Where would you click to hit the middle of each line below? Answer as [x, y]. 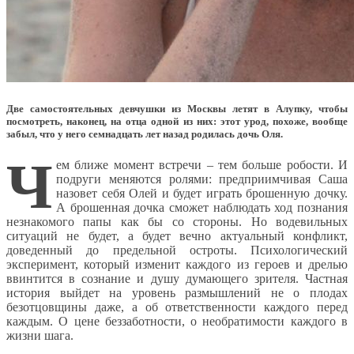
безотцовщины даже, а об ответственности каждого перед [177, 307]
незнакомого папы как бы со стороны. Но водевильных [177, 221]
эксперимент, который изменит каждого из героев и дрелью [177, 264]
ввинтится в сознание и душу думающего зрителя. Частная [177, 278]
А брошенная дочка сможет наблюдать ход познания [202, 207]
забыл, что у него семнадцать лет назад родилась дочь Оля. [145, 134]
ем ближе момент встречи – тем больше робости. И [202, 164]
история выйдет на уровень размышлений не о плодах [177, 292]
